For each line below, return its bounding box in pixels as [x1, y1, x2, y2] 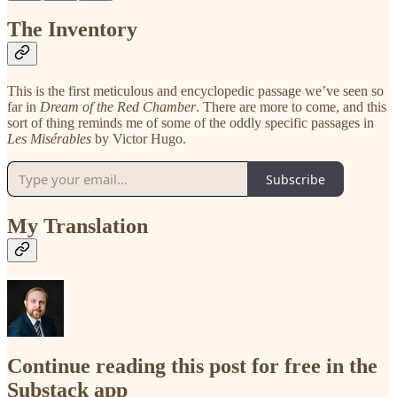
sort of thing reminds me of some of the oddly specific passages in [7, 115, 374, 131]
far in [7, 99, 40, 115]
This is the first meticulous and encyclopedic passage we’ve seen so [7, 83, 384, 99]
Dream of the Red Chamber [40, 99, 196, 115]
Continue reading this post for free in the [7, 354, 378, 378]
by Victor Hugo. [91, 131, 186, 147]
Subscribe [266, 170, 325, 188]
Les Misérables [7, 131, 91, 147]
